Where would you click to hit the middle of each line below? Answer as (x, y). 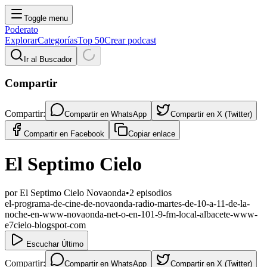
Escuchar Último (54, 244)
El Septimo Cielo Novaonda (73, 193)
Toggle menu (46, 18)
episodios (153, 193)
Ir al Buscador (48, 59)
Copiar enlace (152, 134)
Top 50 (91, 40)
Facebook (87, 134)
